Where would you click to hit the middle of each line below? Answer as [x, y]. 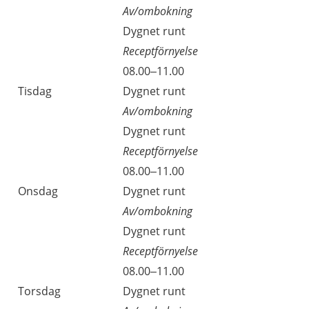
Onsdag [38, 191]
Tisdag [35, 91]
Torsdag [39, 291]
